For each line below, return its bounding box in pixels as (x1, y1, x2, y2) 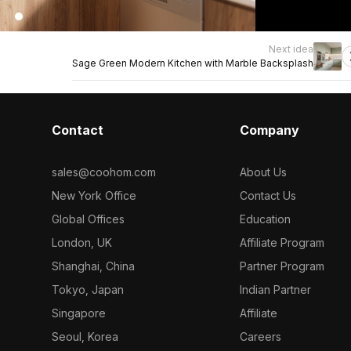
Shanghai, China (51, 259, 135, 273)
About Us (240, 165, 288, 179)
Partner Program (240, 259, 325, 273)
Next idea (269, 43, 313, 55)
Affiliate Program (240, 236, 325, 249)
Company (240, 122, 300, 138)
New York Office (51, 189, 136, 202)
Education (240, 212, 291, 226)
